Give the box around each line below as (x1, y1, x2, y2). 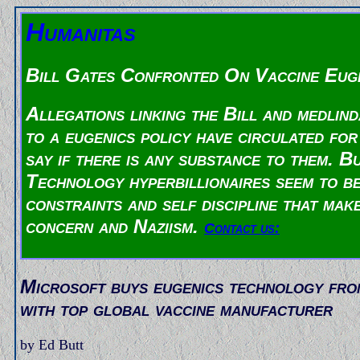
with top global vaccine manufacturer (20, 297, 333, 320)
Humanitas (26, 18, 136, 47)
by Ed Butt (20, 336, 84, 353)
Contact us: (204, 220, 280, 237)
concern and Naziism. (26, 215, 204, 238)
